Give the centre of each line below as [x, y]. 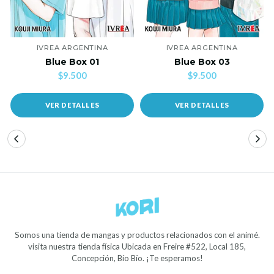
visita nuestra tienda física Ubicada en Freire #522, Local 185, [137, 247]
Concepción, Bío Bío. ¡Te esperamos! [137, 258]
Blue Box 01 [72, 62]
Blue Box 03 [202, 62]
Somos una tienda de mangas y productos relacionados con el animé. [137, 235]
